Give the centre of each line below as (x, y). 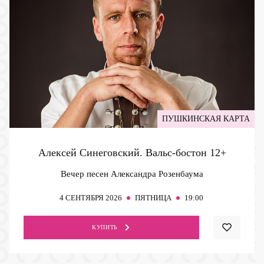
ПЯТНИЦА (153, 197)
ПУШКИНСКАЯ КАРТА (206, 118)
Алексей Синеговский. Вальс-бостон (124, 152)
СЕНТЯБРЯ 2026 (93, 197)
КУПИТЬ (105, 227)
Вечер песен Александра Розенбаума (132, 174)
